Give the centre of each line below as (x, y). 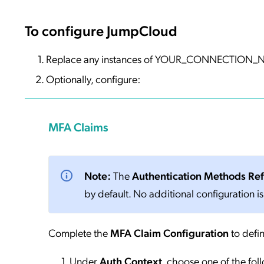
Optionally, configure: (93, 79)
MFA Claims (78, 127)
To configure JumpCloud (101, 30)
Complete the (79, 233)
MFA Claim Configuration (169, 233)
